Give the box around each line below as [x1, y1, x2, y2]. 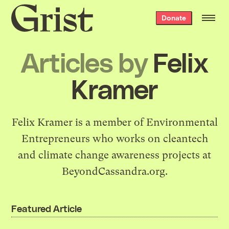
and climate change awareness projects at [18, 149, 211, 161]
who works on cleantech [89, 132, 208, 145]
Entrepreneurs [21, 132, 90, 145]
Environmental [146, 116, 218, 128]
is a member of [72, 116, 146, 128]
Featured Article [11, 202, 82, 214]
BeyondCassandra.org [61, 165, 165, 177]
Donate [161, 13, 186, 22]
